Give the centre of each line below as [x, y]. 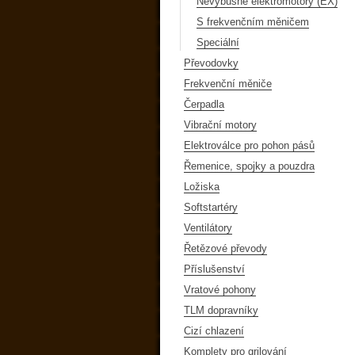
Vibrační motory [220, 124]
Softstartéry [211, 207]
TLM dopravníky [221, 310]
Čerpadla [204, 104]
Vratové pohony [220, 289]
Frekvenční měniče [228, 83]
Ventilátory [208, 227]
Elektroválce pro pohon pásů [249, 145]
